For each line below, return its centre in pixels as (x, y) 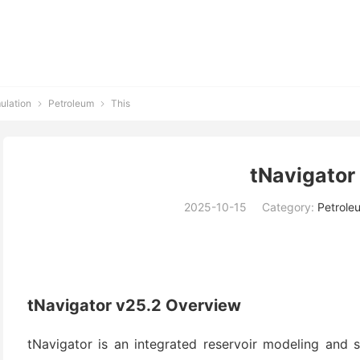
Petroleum (71, 103)
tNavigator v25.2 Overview (134, 305)
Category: (290, 207)
